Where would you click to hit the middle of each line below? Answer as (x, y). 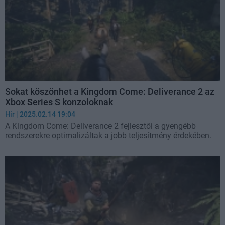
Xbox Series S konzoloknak (59, 102)
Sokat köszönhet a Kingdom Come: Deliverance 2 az (110, 91)
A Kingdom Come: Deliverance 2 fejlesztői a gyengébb (100, 126)
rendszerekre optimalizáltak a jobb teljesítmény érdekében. (108, 135)
